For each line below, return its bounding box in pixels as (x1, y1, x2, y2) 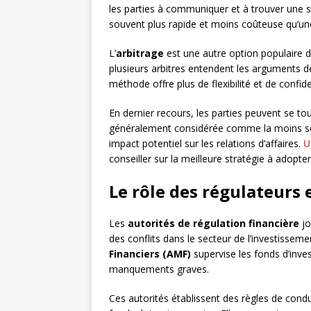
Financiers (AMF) (109, 247, 191, 261)
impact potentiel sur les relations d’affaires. (109, 137, 303, 151)
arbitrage (116, 47, 164, 60)
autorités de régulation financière (128, 217, 299, 230)
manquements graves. (109, 262, 209, 276)
